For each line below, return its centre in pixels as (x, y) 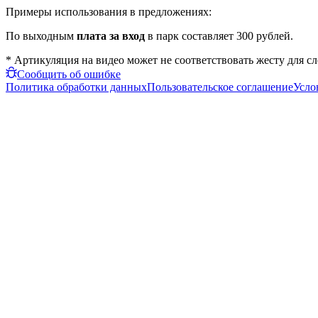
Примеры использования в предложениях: (109, 11)
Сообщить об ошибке (69, 74)
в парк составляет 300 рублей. (219, 35)
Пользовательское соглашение (220, 87)
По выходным (41, 35)
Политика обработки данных (76, 87)
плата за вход (111, 35)
